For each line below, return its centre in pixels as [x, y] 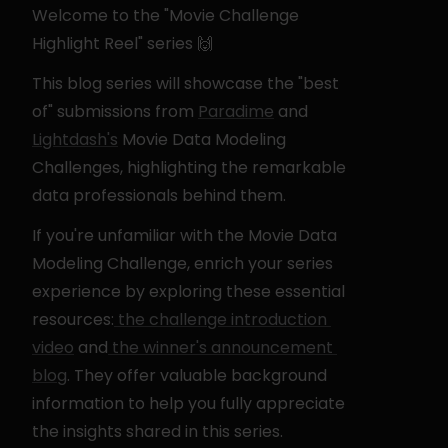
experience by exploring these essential [188, 291]
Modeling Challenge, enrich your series [182, 263]
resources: [73, 319]
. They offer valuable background [197, 375]
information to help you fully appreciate [188, 403]
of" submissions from [115, 111]
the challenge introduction [220, 319]
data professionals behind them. [159, 195]
